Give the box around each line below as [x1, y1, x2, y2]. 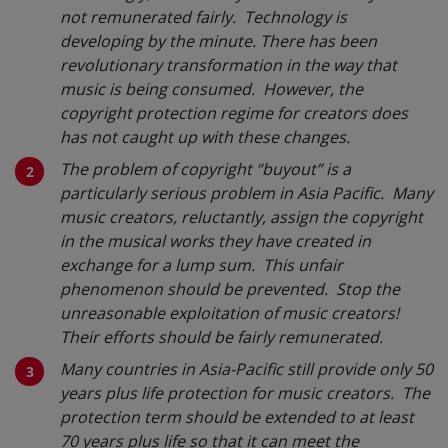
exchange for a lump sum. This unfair [60, 253, 343, 276]
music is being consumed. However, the [60, 77, 363, 100]
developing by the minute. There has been [60, 29, 377, 52]
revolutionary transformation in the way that [60, 53, 397, 76]
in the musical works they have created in [60, 229, 371, 252]
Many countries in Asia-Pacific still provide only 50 [60, 357, 433, 380]
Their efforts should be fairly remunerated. [60, 325, 383, 348]
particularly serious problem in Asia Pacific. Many [60, 181, 433, 204]
